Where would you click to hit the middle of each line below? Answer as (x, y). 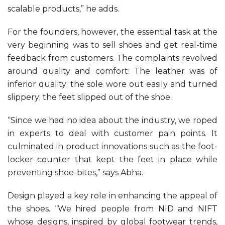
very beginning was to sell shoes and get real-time (113, 45)
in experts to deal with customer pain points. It (113, 134)
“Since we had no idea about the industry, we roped (113, 121)
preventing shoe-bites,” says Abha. (75, 173)
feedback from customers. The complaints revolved (113, 58)
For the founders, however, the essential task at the (113, 32)
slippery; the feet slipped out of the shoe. (90, 97)
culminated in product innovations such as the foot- (113, 147)
